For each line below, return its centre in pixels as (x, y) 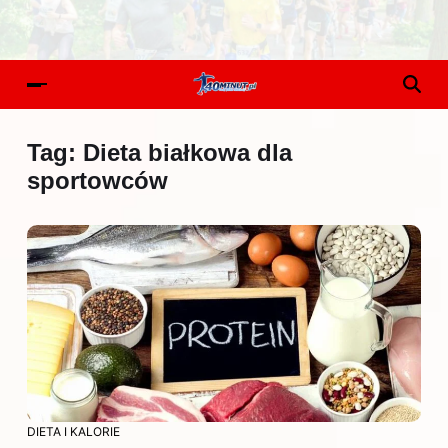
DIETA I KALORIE (73, 431)
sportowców (97, 180)
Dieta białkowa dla (187, 152)
